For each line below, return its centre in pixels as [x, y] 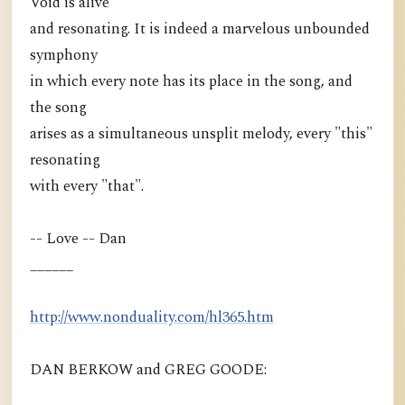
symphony [64, 56]
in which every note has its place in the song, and [191, 82]
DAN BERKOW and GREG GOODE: [148, 370]
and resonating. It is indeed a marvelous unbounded [200, 29]
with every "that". [87, 187]
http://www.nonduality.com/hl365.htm [152, 318]
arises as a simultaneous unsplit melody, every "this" [201, 134]
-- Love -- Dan [78, 239]
